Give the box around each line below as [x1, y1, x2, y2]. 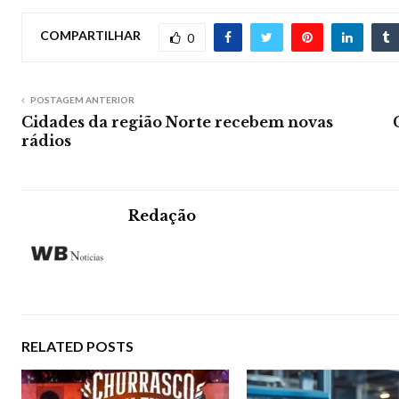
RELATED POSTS [21, 337, 134, 354]
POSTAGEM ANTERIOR [30, 94, 134, 105]
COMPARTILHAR [40, 28, 141, 44]
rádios [21, 131, 71, 150]
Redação [128, 206, 196, 224]
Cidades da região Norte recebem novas [21, 112, 333, 131]
